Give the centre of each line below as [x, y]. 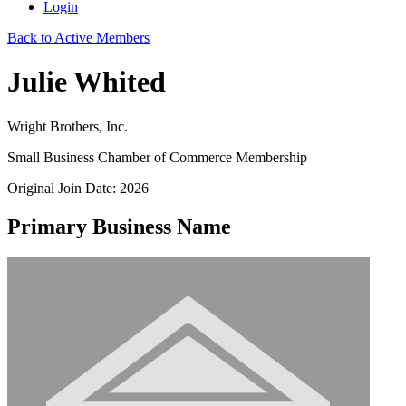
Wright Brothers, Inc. [68, 126]
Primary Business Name [119, 226]
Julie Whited [87, 82]
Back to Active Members [78, 38]
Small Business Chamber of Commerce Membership [157, 157]
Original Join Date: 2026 [78, 188]
